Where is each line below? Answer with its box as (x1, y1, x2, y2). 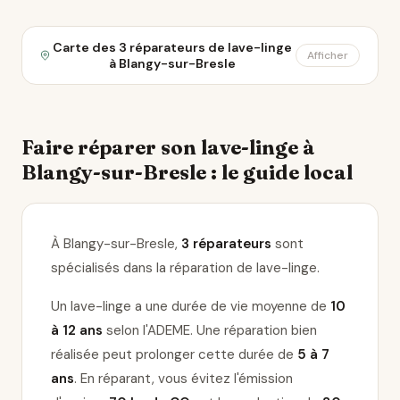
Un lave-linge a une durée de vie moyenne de (51, 297, 330, 315)
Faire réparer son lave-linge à (21, 135, 315, 160)
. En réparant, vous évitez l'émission (74, 370, 293, 387)
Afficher (307, 48, 348, 62)
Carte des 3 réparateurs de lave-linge (53, 39, 293, 55)
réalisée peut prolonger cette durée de (51, 346, 297, 363)
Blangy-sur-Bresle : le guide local (21, 160, 353, 185)
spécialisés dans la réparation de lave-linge (51, 259, 317, 277)
